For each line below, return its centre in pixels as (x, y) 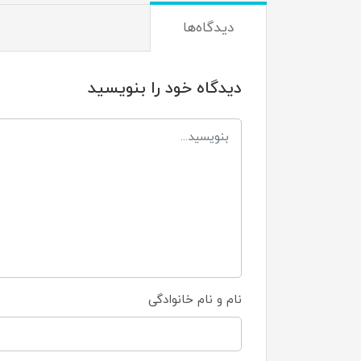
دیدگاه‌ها (208, 29)
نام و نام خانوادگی (195, 301)
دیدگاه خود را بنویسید (165, 89)
